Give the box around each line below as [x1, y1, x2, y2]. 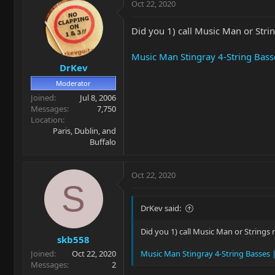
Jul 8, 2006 [80, 92, 116, 103]
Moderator [56, 79, 91, 88]
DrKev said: [141, 203, 181, 214]
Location [31, 114, 63, 125]
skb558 [57, 233, 90, 246]
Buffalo [90, 136, 116, 147]
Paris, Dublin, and [53, 125, 116, 136]
